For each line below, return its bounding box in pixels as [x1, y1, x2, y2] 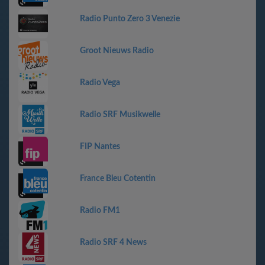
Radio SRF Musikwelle [80, 111, 160, 119]
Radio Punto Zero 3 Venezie [80, 15, 180, 23]
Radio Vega [80, 79, 120, 87]
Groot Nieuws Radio [80, 47, 154, 55]
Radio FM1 [80, 206, 120, 215]
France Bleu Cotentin [80, 174, 156, 183]
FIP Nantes [80, 143, 120, 151]
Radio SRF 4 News [80, 238, 147, 247]
